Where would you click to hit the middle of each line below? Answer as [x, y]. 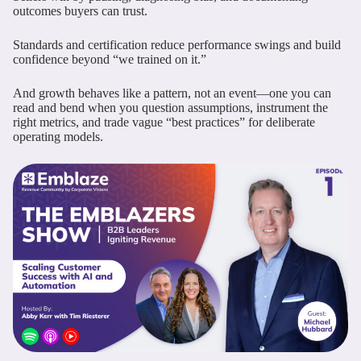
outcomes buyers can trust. [80, 10]
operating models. [58, 136]
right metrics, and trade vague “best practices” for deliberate [164, 122]
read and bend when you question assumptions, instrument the [170, 107]
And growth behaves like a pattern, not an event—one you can [172, 93]
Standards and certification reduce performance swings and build [177, 44]
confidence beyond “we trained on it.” [110, 59]
